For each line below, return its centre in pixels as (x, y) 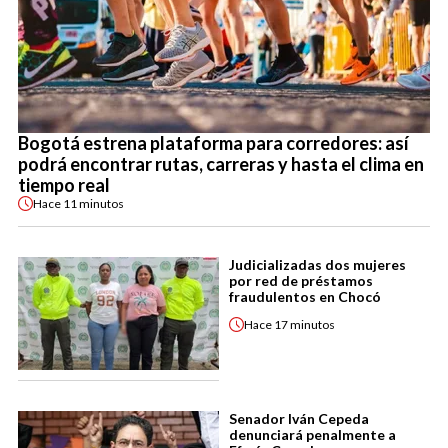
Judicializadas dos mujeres (317, 265)
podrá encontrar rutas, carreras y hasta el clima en (221, 164)
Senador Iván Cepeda (299, 419)
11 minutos (93, 203)
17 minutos (304, 324)
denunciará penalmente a (312, 435)
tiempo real (64, 185)
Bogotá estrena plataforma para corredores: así (213, 143)
